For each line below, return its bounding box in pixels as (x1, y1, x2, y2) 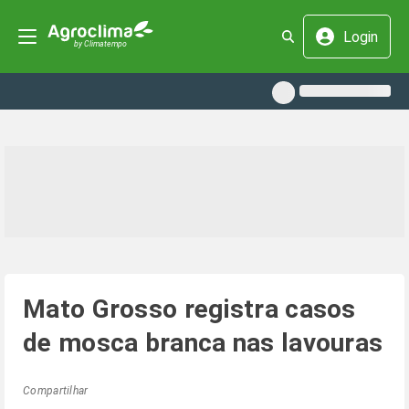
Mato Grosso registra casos (23, 294, 356, 324)
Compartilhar (23, 384, 89, 397)
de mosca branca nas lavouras (23, 328, 383, 358)
